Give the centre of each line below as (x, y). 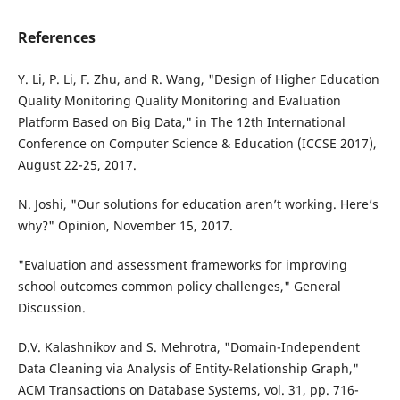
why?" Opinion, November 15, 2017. (125, 226)
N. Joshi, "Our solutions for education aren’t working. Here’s (198, 204)
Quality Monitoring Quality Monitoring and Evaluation (179, 101)
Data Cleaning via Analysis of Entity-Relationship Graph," (188, 369)
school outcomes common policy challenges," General (179, 287)
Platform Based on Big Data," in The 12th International (181, 122)
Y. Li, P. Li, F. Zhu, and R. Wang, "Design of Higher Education (198, 79)
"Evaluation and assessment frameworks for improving (182, 265)
